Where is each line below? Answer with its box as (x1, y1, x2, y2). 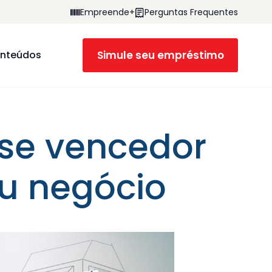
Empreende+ (80, 6, 135, 18)
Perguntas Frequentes (144, 6, 238, 18)
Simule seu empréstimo (97, 48, 224, 63)
